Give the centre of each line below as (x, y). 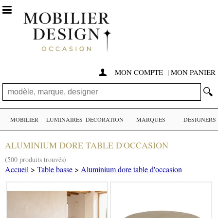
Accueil (17, 169)
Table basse (55, 169)
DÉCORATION (105, 119)
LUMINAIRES (64, 119)
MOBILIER (24, 119)
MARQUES (151, 119)
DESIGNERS (200, 119)
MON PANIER (193, 72)
